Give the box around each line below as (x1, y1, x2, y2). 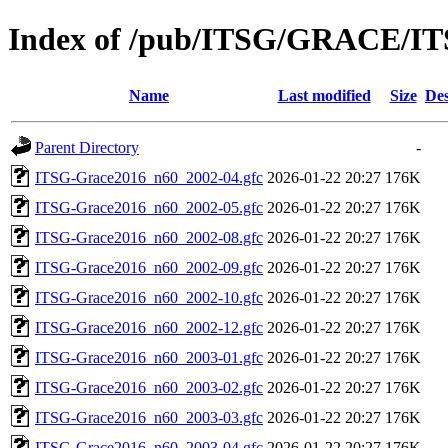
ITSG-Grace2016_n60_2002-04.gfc (35, 168, 263, 186)
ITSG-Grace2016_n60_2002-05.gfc (35, 198, 263, 216)
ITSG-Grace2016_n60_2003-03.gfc (35, 408, 263, 426)
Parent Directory (35, 138, 139, 156)
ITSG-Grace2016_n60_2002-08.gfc (35, 228, 263, 246)
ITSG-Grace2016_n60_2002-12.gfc (35, 318, 263, 336)
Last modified (277, 86, 371, 104)
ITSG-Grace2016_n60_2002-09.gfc (35, 258, 263, 276)
